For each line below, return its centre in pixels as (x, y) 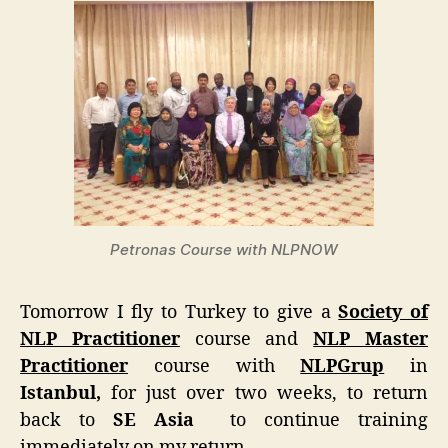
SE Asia (162, 420)
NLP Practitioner (100, 339)
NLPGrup (342, 366)
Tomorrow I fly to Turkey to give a (179, 312)
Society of (383, 312)
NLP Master (371, 339)
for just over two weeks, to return (264, 393)
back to (66, 420)
